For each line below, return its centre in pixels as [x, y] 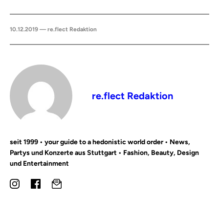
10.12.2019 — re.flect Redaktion [53, 29]
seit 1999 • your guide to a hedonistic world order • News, [100, 142]
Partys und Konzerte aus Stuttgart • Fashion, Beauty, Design [104, 153]
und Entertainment [39, 164]
